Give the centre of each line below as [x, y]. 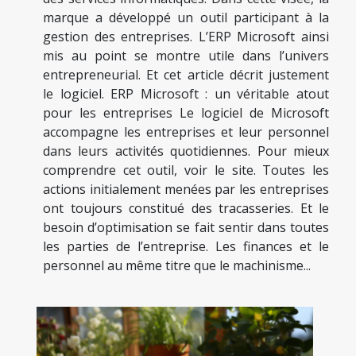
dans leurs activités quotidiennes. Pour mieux [186, 151]
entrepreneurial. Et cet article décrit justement [186, 74]
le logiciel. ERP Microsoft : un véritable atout [186, 93]
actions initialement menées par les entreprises [186, 189]
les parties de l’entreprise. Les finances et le [186, 246]
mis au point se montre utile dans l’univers [186, 55]
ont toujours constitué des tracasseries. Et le [186, 208]
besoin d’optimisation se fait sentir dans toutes [186, 227]
